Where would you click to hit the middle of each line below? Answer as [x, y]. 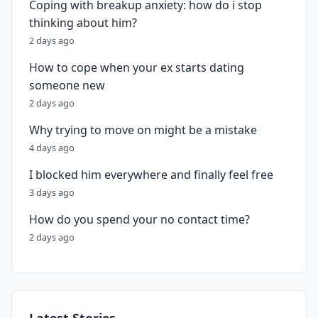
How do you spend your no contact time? [139, 219]
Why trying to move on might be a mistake [143, 130]
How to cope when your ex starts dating [137, 67]
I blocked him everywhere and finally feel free [151, 175]
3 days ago [52, 192]
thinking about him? [83, 23]
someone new [67, 85]
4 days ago [52, 148]
